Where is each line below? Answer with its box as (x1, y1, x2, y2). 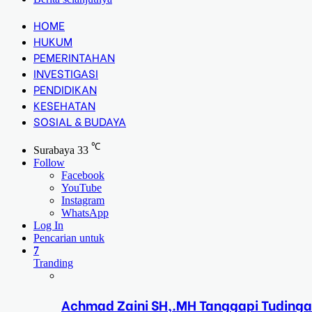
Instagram (61, 194, 104, 207)
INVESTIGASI (33, 65, 98, 81)
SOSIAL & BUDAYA (33, 113, 126, 129)
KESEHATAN (33, 97, 95, 113)
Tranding (33, 257, 73, 270)
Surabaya (33, 144, 75, 157)
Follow (33, 157, 65, 169)
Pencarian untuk (33, 232, 104, 244)
